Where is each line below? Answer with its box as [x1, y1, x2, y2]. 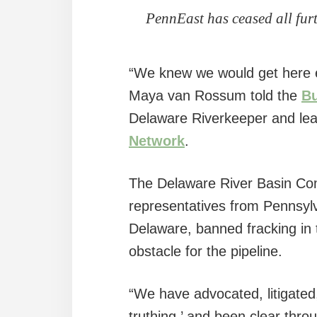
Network [129, 132, 185, 149]
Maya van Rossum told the [129, 87, 301, 103]
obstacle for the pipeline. [129, 243, 282, 259]
